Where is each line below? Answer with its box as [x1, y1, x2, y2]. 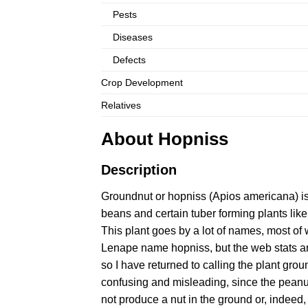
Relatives [101, 99, 141, 111]
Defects [113, 54, 146, 65]
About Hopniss [101, 129, 228, 148]
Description [101, 162, 177, 178]
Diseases [113, 31, 153, 43]
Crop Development [101, 76, 183, 88]
